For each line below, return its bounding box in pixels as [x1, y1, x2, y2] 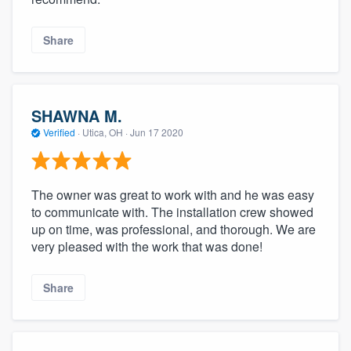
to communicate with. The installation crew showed [31, 203, 313, 222]
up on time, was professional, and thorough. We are [31, 220, 316, 239]
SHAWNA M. [31, 103, 122, 127]
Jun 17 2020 [130, 125, 183, 139]
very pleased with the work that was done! [31, 237, 262, 256]
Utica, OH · [80, 125, 130, 139]
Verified [41, 125, 78, 139]
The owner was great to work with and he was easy [31, 186, 314, 204]
